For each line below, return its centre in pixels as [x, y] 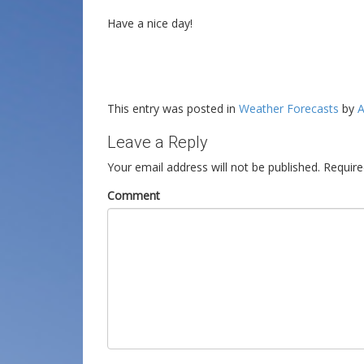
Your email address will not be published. [214, 167]
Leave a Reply [158, 142]
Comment [134, 195]
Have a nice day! [150, 23]
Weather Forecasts [289, 108]
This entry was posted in [173, 108]
